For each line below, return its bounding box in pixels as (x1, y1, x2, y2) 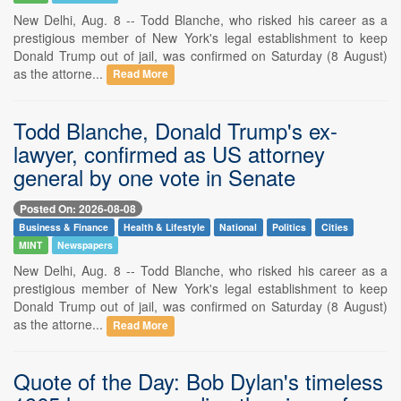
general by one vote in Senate (13, 160, 295, 192)
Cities (320, 219, 348, 234)
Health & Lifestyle (123, 219, 205, 234)
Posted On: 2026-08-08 (20, 200, 136, 217)
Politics (272, 219, 307, 234)
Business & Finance (19, 219, 109, 234)
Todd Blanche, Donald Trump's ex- (13, 114, 337, 146)
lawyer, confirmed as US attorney (13, 137, 325, 169)
